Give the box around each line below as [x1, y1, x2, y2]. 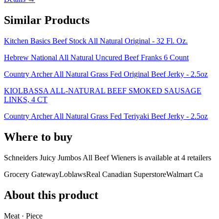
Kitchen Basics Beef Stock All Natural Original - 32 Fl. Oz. [4, 36, 188, 45]
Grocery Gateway [4, 170, 59, 178]
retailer [185, 153, 208, 162]
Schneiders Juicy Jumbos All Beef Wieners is [4, 153, 145, 162]
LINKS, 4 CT [4, 95, 47, 104]
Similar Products [4, 14, 89, 27]
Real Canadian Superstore [86, 170, 166, 178]
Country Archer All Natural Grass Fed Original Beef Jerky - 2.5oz [4, 69, 208, 78]
